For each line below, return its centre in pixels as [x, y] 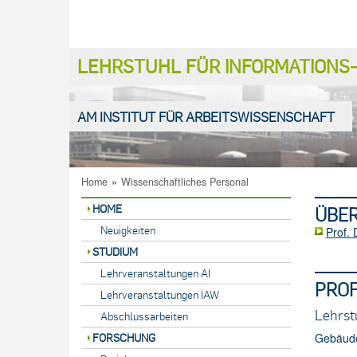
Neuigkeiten [128, 230]
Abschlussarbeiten [144, 316]
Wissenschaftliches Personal [185, 182]
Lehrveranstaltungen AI [155, 273]
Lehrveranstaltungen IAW [160, 294]
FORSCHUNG [124, 337]
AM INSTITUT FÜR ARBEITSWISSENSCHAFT [206, 116]
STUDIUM [115, 251]
